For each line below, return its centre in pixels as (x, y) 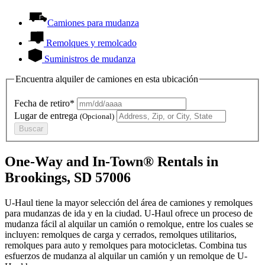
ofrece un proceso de (213, 213)
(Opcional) (97, 116)
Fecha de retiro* (44, 103)
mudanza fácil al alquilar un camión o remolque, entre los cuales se (129, 224)
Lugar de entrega (47, 115)
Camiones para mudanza (93, 23)
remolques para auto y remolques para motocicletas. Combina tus (126, 245)
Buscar (31, 128)
